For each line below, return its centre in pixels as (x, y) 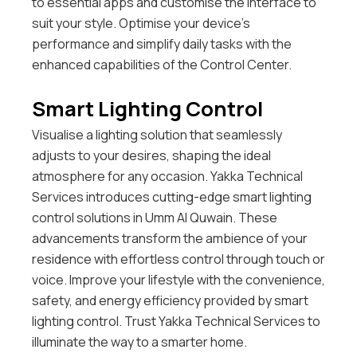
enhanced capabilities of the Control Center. (162, 65)
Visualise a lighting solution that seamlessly (157, 134)
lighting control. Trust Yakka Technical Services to (176, 321)
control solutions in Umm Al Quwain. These (155, 217)
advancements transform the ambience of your (170, 238)
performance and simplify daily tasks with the (162, 44)
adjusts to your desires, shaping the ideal (151, 155)
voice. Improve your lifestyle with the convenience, (178, 279)
